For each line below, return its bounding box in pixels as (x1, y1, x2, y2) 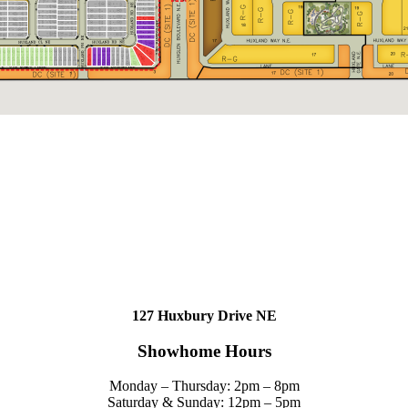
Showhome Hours (137, 341, 271, 361)
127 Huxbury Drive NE (131, 307, 277, 323)
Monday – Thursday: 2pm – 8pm (108, 378, 300, 394)
